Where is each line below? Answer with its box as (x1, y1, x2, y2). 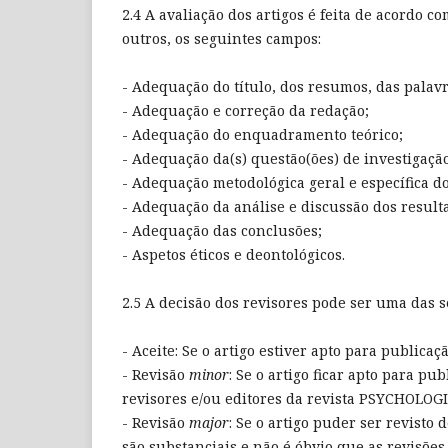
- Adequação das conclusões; (122, 221, 322, 241)
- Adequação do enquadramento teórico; (122, 125, 403, 145)
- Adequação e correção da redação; (122, 101, 369, 121)
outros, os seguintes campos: (122, 29, 321, 49)
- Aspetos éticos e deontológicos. (122, 245, 345, 265)
